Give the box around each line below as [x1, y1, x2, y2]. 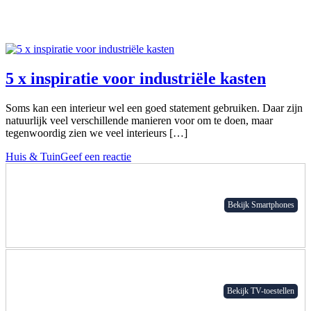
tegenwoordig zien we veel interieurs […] [6, 126, 187, 139]
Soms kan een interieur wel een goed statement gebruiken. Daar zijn [6, 101, 303, 114]
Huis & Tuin [6, 150, 60, 162]
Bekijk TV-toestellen [227, 286, 294, 296]
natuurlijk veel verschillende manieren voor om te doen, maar [6, 114, 273, 126]
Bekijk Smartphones [228, 200, 294, 210]
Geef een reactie [60, 150, 131, 162]
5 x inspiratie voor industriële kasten [6, 69, 266, 87]
